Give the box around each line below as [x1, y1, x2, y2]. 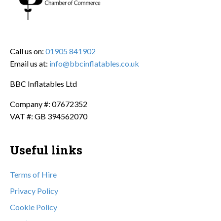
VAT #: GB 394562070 [10, 111, 87, 121]
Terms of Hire [10, 169, 57, 179]
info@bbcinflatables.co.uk [49, 58, 139, 68]
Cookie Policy [10, 202, 57, 212]
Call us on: [10, 46, 45, 56]
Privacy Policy [10, 185, 58, 195]
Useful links [10, 142, 82, 158]
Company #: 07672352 [10, 99, 87, 109]
